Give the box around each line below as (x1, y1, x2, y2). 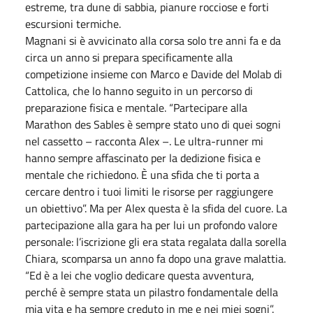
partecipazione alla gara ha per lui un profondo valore (25, 216, 277, 233)
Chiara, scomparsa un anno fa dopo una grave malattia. (25, 249, 286, 267)
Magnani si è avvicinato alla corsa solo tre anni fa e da (25, 31, 281, 49)
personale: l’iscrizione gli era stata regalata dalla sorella (25, 233, 286, 250)
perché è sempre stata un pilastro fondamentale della (25, 283, 278, 300)
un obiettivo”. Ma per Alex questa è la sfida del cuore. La (25, 199, 287, 217)
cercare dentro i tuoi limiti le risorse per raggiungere (25, 182, 273, 200)
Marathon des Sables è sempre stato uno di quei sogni (25, 115, 281, 133)
